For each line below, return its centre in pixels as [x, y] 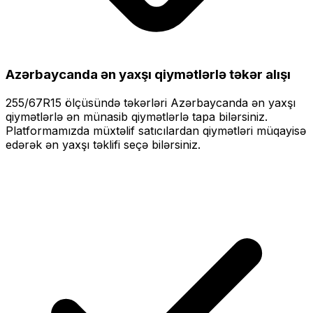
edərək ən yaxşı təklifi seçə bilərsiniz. [103, 145]
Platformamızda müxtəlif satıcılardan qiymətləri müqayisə [156, 131]
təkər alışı [259, 75]
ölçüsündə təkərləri [116, 103]
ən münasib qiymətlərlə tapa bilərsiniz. [165, 117]
